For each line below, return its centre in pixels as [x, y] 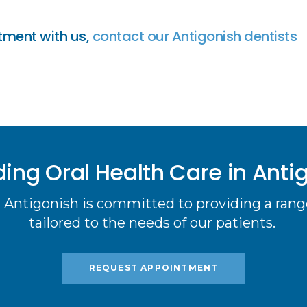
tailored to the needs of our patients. [153, 222]
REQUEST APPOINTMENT [153, 268]
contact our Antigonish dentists [194, 36]
